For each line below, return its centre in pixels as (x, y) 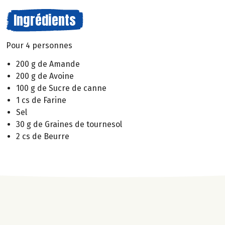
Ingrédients (45, 20)
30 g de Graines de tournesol (69, 124)
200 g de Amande (48, 64)
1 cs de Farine (41, 100)
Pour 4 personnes (39, 45)
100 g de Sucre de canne (61, 88)
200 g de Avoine (45, 76)
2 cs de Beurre (43, 136)
